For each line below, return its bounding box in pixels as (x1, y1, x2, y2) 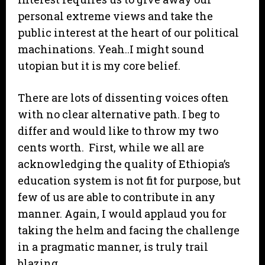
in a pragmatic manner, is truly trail (18, 240, 208, 254)
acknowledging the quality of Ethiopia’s (18, 157, 230, 172)
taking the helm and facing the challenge (18, 223, 240, 238)
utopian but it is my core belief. (18, 59, 180, 73)
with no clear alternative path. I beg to (18, 107, 219, 122)
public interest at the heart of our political (18, 25, 239, 40)
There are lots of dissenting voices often (18, 91, 229, 105)
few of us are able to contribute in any (18, 190, 215, 205)
